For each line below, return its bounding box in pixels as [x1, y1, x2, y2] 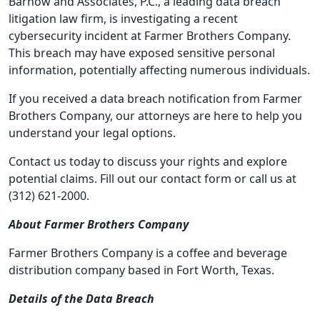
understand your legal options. [9, 125, 176, 141]
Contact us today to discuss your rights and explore [9, 154, 287, 169]
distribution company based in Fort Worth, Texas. [9, 262, 274, 278]
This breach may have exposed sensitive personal [9, 45, 275, 61]
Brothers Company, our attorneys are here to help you [9, 108, 302, 124]
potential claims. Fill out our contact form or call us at [9, 171, 296, 186]
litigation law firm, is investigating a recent [9, 11, 238, 26]
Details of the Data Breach [9, 291, 154, 306]
